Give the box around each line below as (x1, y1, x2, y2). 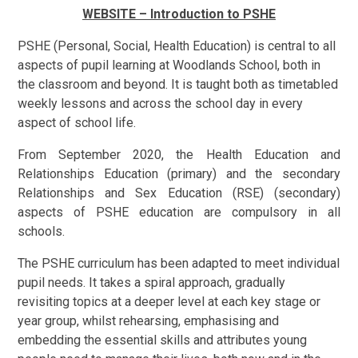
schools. (18, 223, 66, 239)
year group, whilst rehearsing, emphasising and (18, 312, 280, 328)
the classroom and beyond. (18, 76, 172, 92)
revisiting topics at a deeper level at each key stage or (18, 293, 321, 309)
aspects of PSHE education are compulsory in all (18, 204, 340, 220)
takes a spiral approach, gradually (100, 274, 286, 290)
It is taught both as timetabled (171, 76, 339, 92)
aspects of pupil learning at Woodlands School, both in (18, 57, 321, 73)
